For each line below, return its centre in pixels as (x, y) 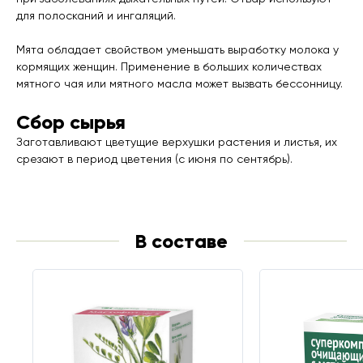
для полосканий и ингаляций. (96, 16)
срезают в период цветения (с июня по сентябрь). (154, 159)
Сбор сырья (71, 122)
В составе (181, 241)
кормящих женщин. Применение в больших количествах (169, 67)
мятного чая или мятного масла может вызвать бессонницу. (179, 84)
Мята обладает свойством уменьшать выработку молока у (177, 50)
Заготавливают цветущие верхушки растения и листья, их (177, 142)
